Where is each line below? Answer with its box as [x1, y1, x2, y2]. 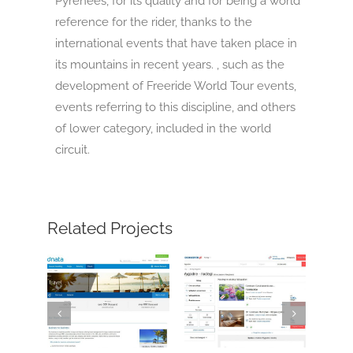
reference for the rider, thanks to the [54, 14, 252, 29]
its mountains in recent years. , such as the [54, 57, 284, 72]
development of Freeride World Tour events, [54, 78, 296, 93]
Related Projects [47, 217, 173, 238]
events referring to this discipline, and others [54, 99, 295, 114]
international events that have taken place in [54, 35, 297, 50]
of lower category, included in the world [54, 121, 271, 136]
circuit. [54, 142, 90, 157]
